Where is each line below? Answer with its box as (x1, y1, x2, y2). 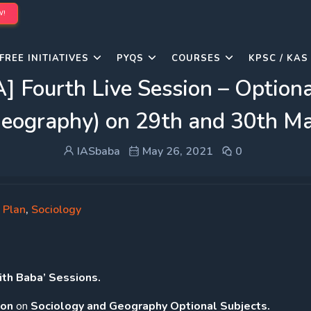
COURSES (171, 52, 221, 65)
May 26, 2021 (140, 144, 213, 159)
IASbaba (74, 144, 120, 159)
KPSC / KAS (249, 52, 308, 65)
